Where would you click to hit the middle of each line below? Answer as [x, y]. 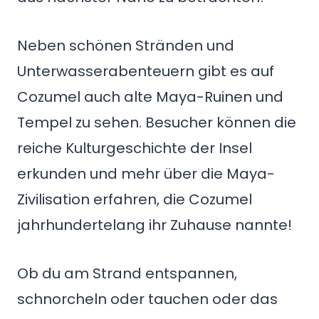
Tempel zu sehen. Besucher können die [157, 122]
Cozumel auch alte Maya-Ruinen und [150, 97]
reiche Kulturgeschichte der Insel [135, 148]
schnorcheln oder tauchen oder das [147, 299]
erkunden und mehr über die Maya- [146, 174]
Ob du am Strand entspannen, [127, 273]
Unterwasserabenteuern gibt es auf [146, 71]
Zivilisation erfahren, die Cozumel [135, 199]
